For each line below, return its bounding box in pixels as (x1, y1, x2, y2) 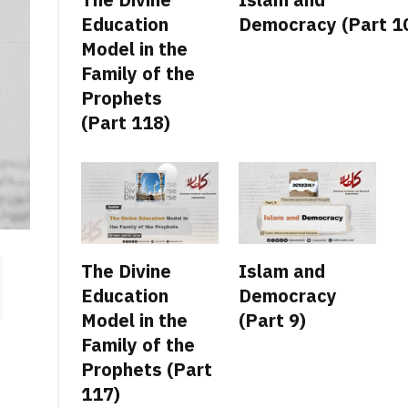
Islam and (239, 258, 325, 283)
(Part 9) (239, 307, 311, 332)
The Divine (81, 258, 171, 283)
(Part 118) (81, 109, 170, 135)
